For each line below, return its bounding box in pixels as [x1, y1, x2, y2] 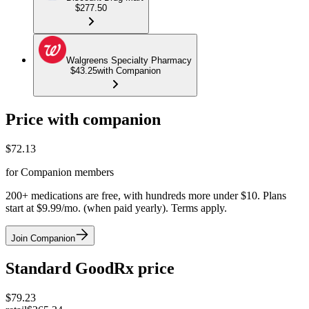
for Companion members [6, 166, 114, 178]
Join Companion [11, 232, 75, 243]
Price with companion [6, 110, 161, 129]
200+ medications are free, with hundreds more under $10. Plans [6, 189, 286, 201]
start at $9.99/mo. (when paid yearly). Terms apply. [6, 201, 227, 214]
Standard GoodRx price [6, 259, 175, 277]
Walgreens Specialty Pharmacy [66, 55, 192, 66]
